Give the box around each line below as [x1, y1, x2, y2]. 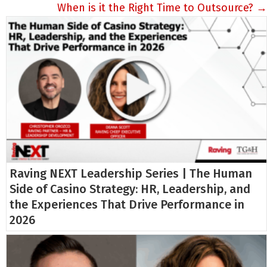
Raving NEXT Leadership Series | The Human [10, 166, 252, 181]
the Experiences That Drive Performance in [10, 197, 244, 212]
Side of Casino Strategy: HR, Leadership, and [10, 182, 250, 197]
